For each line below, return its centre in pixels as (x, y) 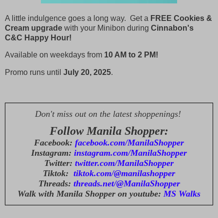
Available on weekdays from (54, 55)
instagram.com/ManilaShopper (130, 153)
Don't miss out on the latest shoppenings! (109, 114)
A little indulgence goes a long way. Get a (78, 18)
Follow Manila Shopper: (109, 131)
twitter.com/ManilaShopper (124, 163)
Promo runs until (34, 73)
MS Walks (182, 193)
